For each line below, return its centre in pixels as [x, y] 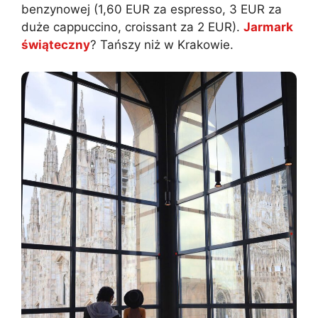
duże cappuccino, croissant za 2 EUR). [132, 27]
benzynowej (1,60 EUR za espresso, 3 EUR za [152, 9]
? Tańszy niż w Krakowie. [162, 44]
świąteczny [56, 44]
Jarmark [268, 27]
